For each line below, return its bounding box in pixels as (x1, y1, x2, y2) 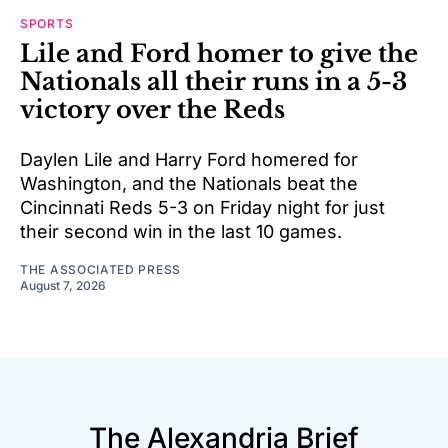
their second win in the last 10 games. (20, 221, 342, 243)
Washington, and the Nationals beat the (20, 173, 358, 195)
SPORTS (20, 16, 74, 32)
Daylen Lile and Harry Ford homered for (20, 149, 358, 171)
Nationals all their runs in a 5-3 (20, 67, 407, 97)
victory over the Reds (20, 95, 285, 125)
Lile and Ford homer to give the (20, 39, 418, 69)
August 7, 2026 (20, 278, 106, 294)
